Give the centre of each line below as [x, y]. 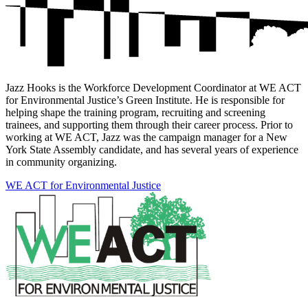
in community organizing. [61, 162]
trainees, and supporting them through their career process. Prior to [149, 124]
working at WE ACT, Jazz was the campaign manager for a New [146, 137]
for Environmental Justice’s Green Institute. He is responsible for [145, 100]
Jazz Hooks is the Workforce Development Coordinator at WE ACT [153, 87]
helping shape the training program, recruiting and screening [135, 112]
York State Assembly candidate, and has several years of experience [152, 149]
